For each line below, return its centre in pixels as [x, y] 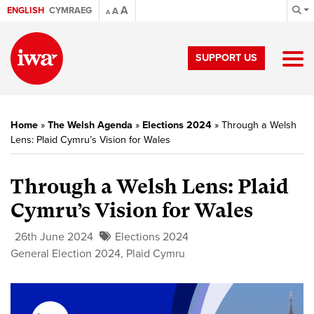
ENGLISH [26, 11]
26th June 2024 [54, 237]
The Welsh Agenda [90, 125]
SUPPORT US [226, 58]
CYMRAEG [70, 11]
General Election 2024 [66, 254]
